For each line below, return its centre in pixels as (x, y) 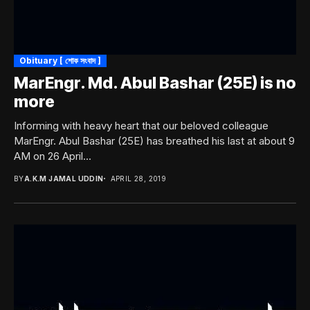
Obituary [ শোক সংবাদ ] (60, 61)
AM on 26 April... (53, 156)
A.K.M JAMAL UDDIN (64, 179)
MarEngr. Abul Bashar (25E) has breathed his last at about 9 (154, 141)
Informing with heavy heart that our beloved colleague (141, 126)
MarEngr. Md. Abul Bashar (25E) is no (155, 83)
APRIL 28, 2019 (138, 179)
